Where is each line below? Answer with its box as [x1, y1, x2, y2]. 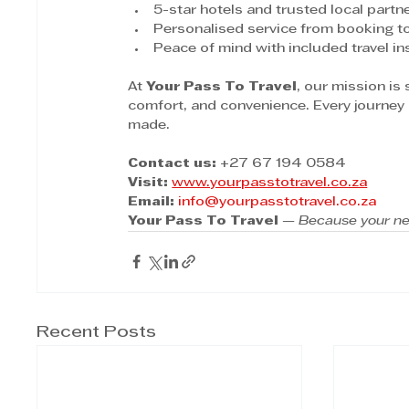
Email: [128, 195, 175, 208]
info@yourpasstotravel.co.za [178, 195, 377, 208]
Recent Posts [37, 324, 157, 341]
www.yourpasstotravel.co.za [172, 176, 368, 189]
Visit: [128, 176, 169, 189]
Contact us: [128, 157, 217, 170]
